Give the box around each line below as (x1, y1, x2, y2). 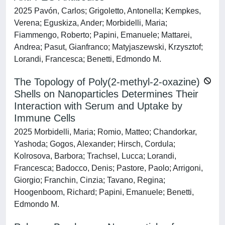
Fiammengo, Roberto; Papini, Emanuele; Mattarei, (14, 31, 192, 39)
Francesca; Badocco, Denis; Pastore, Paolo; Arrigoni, (14, 164, 203, 172)
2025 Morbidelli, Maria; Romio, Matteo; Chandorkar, (14, 128, 197, 136)
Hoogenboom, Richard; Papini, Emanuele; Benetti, (14, 188, 194, 196)
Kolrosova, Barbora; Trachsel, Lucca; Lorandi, (14, 152, 176, 160)
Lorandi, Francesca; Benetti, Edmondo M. (14, 55, 161, 63)
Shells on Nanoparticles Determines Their (14, 88, 198, 99)
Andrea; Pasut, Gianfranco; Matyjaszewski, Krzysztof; (14, 43, 203, 51)
